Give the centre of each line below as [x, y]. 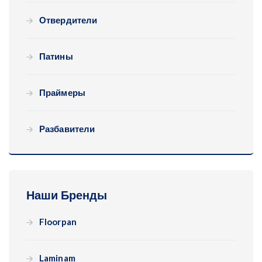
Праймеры [62, 93]
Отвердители [68, 20]
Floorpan [58, 222]
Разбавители [67, 129]
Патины [56, 56]
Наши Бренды [67, 195]
